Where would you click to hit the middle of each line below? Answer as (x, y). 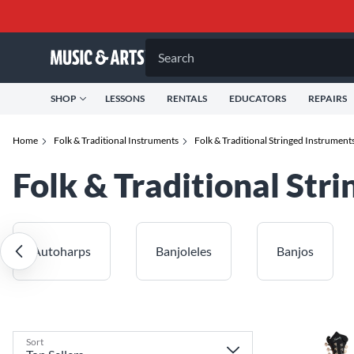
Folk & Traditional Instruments (116, 140)
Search (176, 57)
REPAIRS (328, 98)
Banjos (295, 251)
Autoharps (62, 251)
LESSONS (125, 98)
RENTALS (187, 98)
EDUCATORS (258, 98)
